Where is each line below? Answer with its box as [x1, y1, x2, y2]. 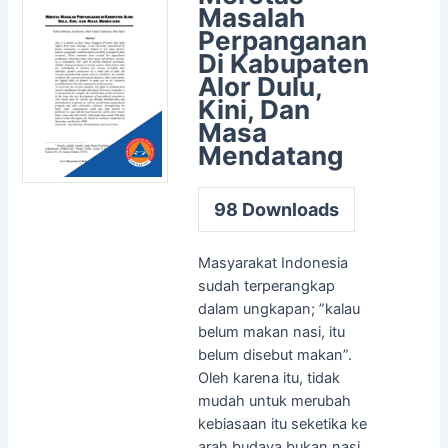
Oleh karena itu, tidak [197, 368, 340, 387]
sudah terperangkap [197, 276, 335, 295]
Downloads [237, 198, 339, 220]
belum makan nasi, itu [197, 322, 345, 341]
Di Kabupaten [197, 47, 369, 79]
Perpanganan [197, 24, 367, 56]
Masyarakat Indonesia [197, 253, 348, 272]
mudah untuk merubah [197, 391, 351, 410]
